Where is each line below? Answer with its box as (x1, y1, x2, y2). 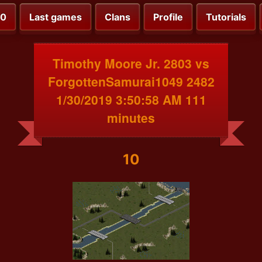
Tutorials (206, 11, 246, 23)
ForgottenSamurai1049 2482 (47, 72, 215, 90)
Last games (29, 11, 82, 23)
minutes (107, 108, 155, 126)
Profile (153, 11, 183, 23)
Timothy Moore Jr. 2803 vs (53, 54, 209, 72)
